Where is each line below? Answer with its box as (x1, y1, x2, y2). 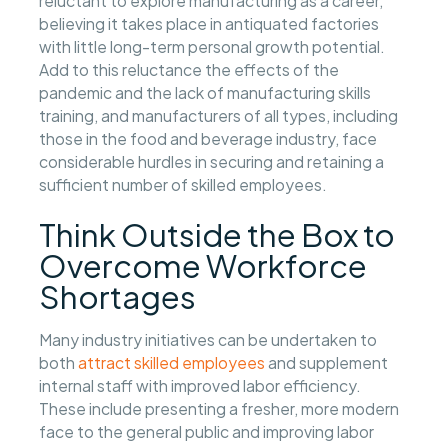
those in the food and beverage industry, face (39, 128, 378, 148)
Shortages (39, 276, 197, 317)
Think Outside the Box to (39, 214, 396, 255)
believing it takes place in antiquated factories (39, 13, 380, 33)
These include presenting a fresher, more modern (39, 399, 400, 419)
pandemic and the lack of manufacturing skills (39, 82, 372, 102)
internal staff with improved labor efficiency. (39, 376, 362, 396)
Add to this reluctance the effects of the (39, 59, 340, 79)
